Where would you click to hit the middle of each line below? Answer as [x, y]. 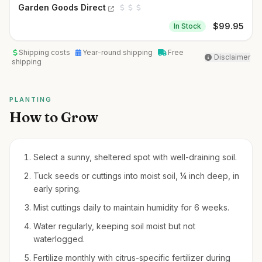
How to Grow [54, 117]
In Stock [187, 26]
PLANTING [31, 99]
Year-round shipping [118, 52]
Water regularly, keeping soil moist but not [114, 226]
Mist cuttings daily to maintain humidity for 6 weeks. [131, 207]
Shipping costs [45, 52]
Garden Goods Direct [62, 7]
